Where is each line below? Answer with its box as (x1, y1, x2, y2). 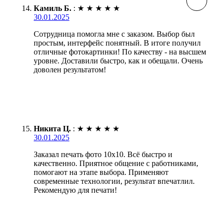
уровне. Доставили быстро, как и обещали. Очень (34, 56, 203, 65)
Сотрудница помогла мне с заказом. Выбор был (34, 29, 195, 38)
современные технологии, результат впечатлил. (34, 176, 195, 185)
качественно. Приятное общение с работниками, (34, 159, 198, 167)
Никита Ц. (34, 124, 71, 133)
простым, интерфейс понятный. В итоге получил (34, 38, 201, 47)
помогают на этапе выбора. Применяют (34, 167, 168, 176)
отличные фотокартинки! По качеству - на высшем (34, 47, 206, 56)
